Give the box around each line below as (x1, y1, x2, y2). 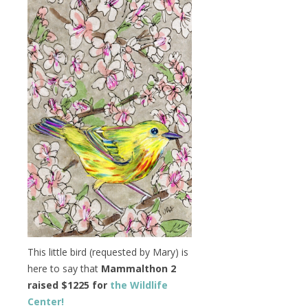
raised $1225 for (27, 278, 110, 292)
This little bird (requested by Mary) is (27, 245, 188, 259)
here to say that (27, 262, 101, 276)
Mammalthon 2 (101, 262, 176, 276)
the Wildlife (110, 278, 168, 292)
